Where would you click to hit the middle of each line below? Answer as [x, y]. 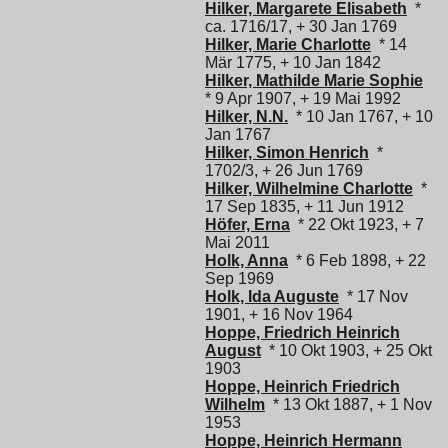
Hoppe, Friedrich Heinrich [302, 332]
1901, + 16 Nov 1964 [279, 314]
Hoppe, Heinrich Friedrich [302, 386]
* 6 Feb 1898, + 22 [357, 260]
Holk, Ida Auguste [272, 296]
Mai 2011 [237, 242]
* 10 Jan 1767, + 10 [360, 116]
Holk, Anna [246, 260]
